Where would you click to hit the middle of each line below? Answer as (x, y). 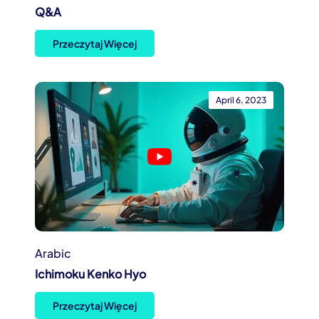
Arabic (53, 253)
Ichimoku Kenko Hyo (90, 274)
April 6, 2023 (241, 100)
